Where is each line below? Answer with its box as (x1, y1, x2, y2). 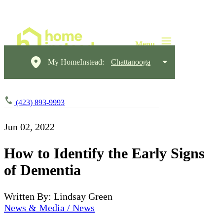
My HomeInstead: (48, 58, 104, 66)
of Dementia (4, 161, 81, 178)
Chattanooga (111, 58, 150, 66)
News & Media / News (4, 202, 95, 213)
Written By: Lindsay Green (4, 190, 112, 202)
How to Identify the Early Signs (4, 145, 205, 161)
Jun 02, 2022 (4, 121, 55, 132)
